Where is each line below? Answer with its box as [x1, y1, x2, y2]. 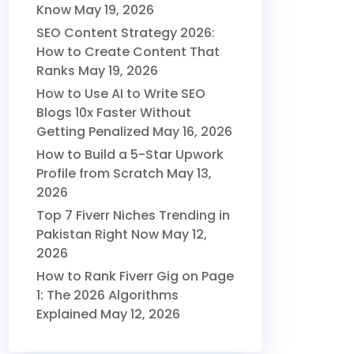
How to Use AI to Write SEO [36, 84, 205, 103]
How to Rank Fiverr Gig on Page [36, 266, 234, 285]
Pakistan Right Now [36, 224, 159, 243]
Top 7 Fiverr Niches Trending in [36, 205, 230, 224]
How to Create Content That [36, 42, 220, 61]
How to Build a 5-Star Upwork [36, 145, 224, 164]
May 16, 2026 [153, 122, 232, 141]
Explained [36, 304, 97, 323]
